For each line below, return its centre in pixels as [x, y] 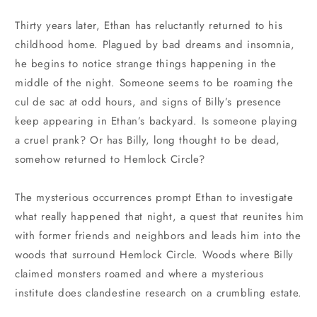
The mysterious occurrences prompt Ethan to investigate [154, 197]
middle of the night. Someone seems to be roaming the [154, 82]
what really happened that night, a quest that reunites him [160, 216]
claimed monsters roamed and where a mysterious [139, 273]
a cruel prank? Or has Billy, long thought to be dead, [148, 140]
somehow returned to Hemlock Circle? [110, 159]
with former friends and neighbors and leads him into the [158, 235]
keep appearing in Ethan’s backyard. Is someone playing [156, 121]
